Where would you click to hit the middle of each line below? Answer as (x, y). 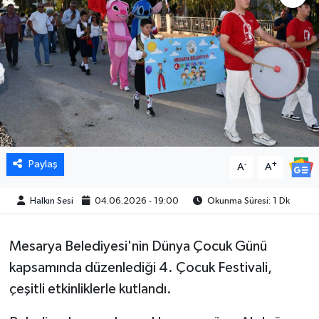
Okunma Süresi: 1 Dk (248, 201)
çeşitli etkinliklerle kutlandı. (90, 289)
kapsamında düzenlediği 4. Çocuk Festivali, (140, 267)
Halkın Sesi (52, 201)
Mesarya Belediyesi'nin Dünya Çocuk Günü (138, 246)
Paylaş (43, 164)
